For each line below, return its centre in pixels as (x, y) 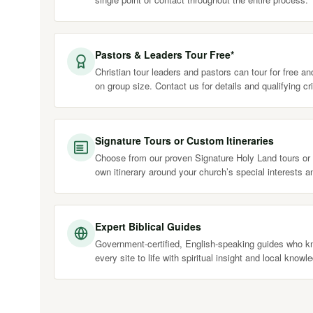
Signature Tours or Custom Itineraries (184, 140)
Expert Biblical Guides (148, 226)
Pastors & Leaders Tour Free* (165, 54)
